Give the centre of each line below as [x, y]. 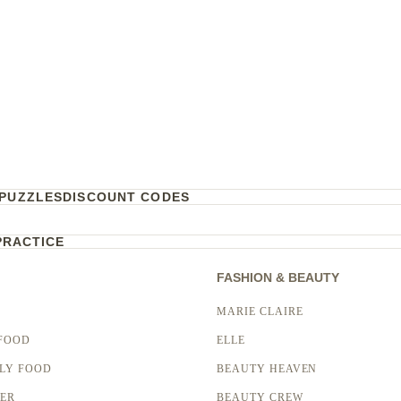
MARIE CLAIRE [260, 312]
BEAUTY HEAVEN [267, 369]
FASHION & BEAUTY [277, 278]
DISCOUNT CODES [126, 197]
